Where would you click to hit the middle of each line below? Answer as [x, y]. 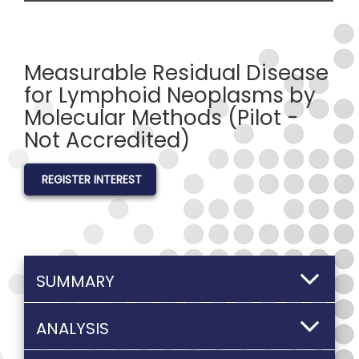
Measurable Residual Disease [176, 73]
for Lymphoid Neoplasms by [170, 95]
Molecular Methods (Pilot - [161, 118]
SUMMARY [75, 281]
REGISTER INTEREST [92, 179]
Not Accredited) [107, 140]
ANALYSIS [73, 329]
